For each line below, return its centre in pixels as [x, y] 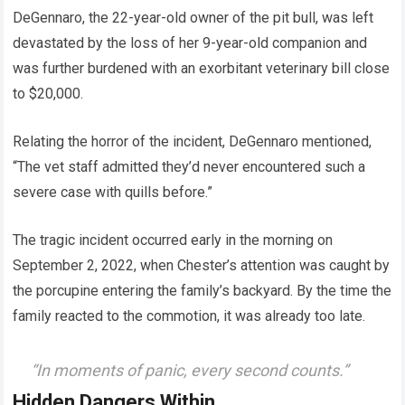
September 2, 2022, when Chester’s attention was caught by [202, 266]
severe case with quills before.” [113, 193]
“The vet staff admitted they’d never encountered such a [189, 167]
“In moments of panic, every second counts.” [190, 370]
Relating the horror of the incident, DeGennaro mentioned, [193, 142]
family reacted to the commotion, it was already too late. [189, 316]
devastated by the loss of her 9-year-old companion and [190, 43]
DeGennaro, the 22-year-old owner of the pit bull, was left [193, 18]
